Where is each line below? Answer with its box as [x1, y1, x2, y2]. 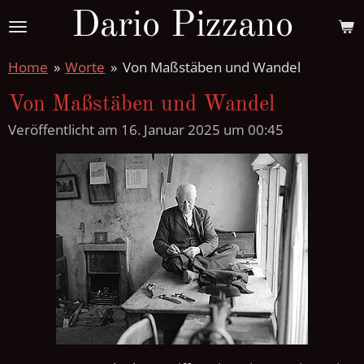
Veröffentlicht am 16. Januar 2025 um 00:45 [8, 120, 284, 140]
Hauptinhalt [7, 30, 82, 45]
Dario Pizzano [71, 8, 293, 45]
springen [7, 50, 64, 66]
